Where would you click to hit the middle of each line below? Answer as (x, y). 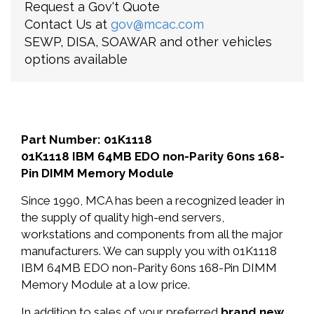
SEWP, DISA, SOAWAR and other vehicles (148, 42)
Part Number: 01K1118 (87, 139)
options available (76, 59)
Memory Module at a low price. (105, 285)
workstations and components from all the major (152, 234)
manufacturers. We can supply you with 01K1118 (149, 251)
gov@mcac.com (157, 24)
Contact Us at (68, 24)
